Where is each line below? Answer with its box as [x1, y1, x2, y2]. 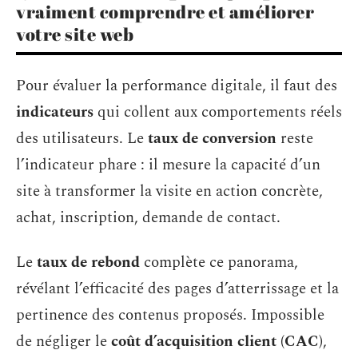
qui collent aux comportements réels [93, 101, 342, 124]
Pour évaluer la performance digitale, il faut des [16, 74, 337, 97]
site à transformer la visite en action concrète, [16, 180, 323, 203]
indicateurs [16, 101, 93, 124]
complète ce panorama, [140, 250, 298, 274]
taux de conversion [148, 127, 276, 150]
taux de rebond [37, 250, 140, 274]
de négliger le [16, 329, 111, 353]
